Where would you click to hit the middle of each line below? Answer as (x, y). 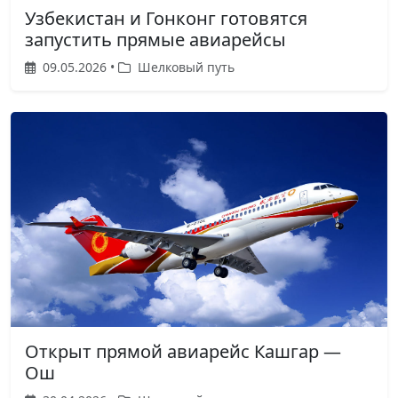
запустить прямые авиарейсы (155, 39)
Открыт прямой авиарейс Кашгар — (183, 351)
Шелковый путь (184, 67)
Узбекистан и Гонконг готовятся (166, 18)
